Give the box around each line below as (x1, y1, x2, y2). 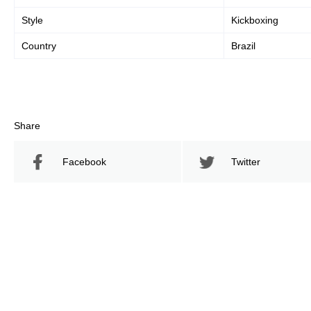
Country (22, 40, 56, 51)
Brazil (231, 40, 255, 51)
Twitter (231, 155, 261, 167)
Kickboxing (231, 15, 278, 26)
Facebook (62, 155, 106, 167)
